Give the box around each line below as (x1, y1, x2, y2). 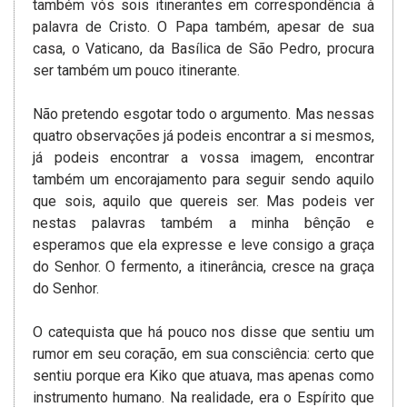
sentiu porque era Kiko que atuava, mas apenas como (33, 367, 374, 385)
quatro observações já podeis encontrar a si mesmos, (33, 127, 374, 145)
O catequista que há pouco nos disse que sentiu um (33, 323, 374, 342)
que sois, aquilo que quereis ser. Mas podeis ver (33, 193, 374, 211)
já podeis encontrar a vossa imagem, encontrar (33, 149, 374, 167)
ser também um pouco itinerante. (33, 62, 240, 80)
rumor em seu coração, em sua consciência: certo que (33, 345, 374, 363)
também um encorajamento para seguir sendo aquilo (33, 171, 374, 189)
